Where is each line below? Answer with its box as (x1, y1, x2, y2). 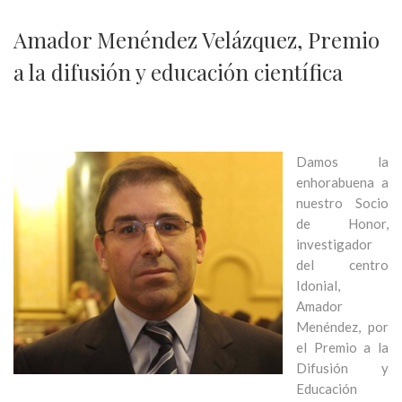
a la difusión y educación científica (13, 57, 343, 86)
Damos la (296, 153, 389, 170)
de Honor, (296, 215, 389, 232)
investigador (296, 236, 372, 252)
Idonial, (296, 277, 340, 293)
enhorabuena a (296, 174, 389, 190)
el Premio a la (296, 339, 389, 355)
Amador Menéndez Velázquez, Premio (13, 25, 380, 54)
